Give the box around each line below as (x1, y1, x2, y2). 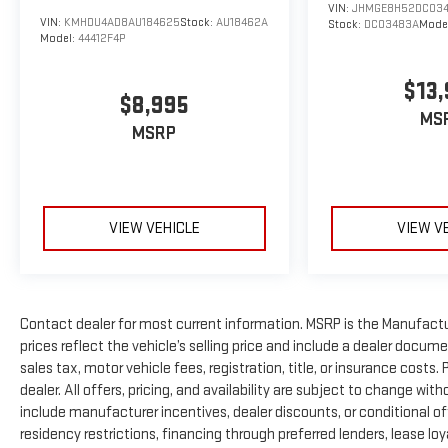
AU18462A (216, 14, 268, 30)
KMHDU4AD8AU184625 (64, 14, 180, 30)
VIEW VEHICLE (108, 219, 200, 239)
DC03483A (363, 16, 419, 32)
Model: (40, 30, 78, 46)
